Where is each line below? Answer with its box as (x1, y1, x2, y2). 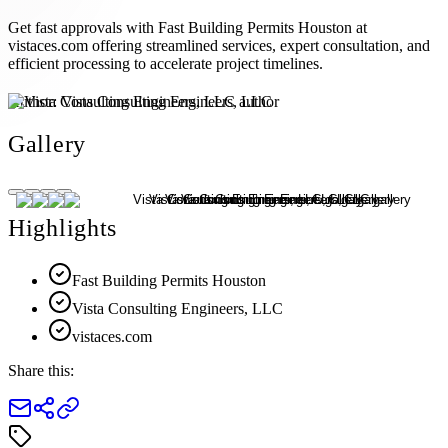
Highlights (8, 215, 118, 242)
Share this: (8, 362, 74, 380)
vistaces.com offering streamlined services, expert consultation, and (8, 36, 430, 54)
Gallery (8, 130, 87, 157)
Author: (8, 92, 61, 110)
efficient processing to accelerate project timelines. (8, 54, 323, 72)
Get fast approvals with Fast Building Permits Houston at (8, 18, 367, 36)
